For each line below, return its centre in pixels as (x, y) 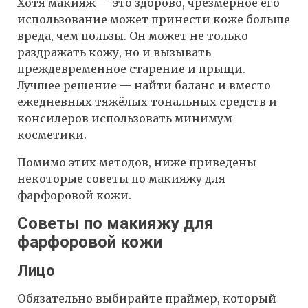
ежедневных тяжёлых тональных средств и (147, 102)
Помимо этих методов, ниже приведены (137, 163)
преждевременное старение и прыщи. (131, 69)
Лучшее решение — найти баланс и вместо (144, 86)
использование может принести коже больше (154, 20)
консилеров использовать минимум (125, 119)
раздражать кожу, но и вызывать (114, 53)
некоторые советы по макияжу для (121, 179)
